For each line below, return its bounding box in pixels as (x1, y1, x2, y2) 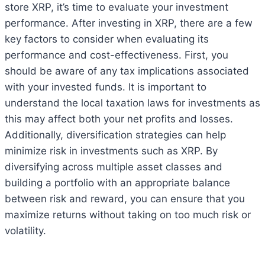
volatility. (5, 224, 46, 237)
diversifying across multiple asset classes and (5, 160, 222, 173)
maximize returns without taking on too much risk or (5, 208, 251, 221)
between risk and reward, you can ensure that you (5, 192, 245, 205)
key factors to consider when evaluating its (5, 33, 209, 45)
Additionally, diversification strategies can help (5, 128, 226, 141)
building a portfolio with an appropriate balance (5, 176, 230, 189)
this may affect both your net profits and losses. (5, 112, 233, 125)
